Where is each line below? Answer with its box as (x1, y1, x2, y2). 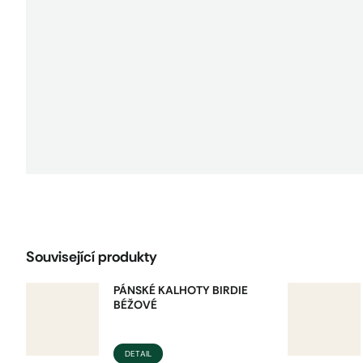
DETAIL (125, 348, 152, 360)
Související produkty (26, 247, 157, 267)
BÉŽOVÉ (113, 297, 157, 313)
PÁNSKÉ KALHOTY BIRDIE (113, 283, 248, 298)
